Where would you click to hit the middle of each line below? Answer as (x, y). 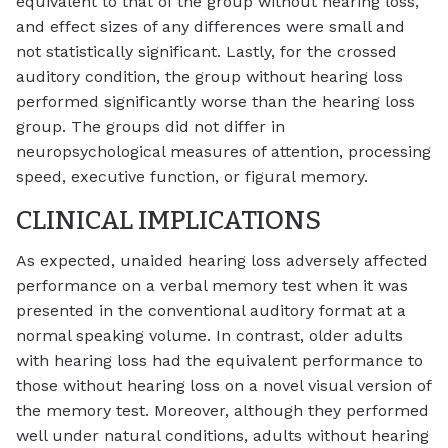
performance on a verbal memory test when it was (212, 285)
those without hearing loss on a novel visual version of (223, 385)
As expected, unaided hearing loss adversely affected (222, 260)
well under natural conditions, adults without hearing (222, 435)
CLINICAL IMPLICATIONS (168, 220)
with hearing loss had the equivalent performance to (219, 360)
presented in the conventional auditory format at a (211, 310)
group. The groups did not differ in (150, 127)
